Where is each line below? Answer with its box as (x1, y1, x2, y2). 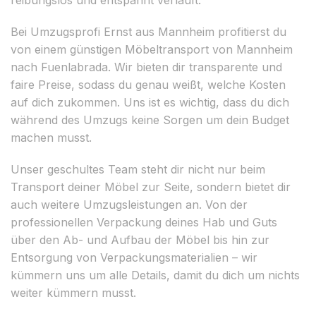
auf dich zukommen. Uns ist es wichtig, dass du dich (11, 95, 289, 109)
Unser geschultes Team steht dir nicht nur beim (11, 162, 265, 176)
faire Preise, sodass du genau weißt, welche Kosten (11, 77, 286, 92)
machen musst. (11, 130, 92, 145)
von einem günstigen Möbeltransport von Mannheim (11, 42, 293, 56)
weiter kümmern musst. (11, 285, 136, 300)
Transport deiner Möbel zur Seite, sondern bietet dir (11, 179, 291, 194)
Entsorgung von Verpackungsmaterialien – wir (11, 250, 257, 265)
